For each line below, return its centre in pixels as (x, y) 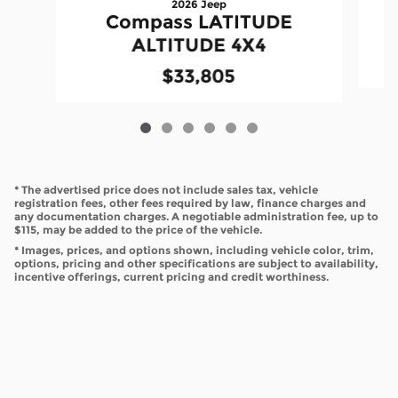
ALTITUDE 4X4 (199, 45)
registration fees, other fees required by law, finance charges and (190, 203)
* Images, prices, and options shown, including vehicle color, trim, (194, 251)
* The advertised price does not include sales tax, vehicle (166, 190)
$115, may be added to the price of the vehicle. (138, 230)
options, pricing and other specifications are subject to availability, (196, 264)
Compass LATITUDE (199, 22)
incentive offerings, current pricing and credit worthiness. (171, 277)
